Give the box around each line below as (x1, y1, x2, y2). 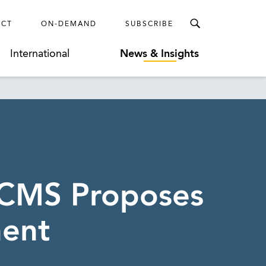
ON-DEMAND (41, 21, 97, 28)
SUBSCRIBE (125, 21, 173, 28)
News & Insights (120, 49, 199, 59)
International (10, 49, 70, 59)
